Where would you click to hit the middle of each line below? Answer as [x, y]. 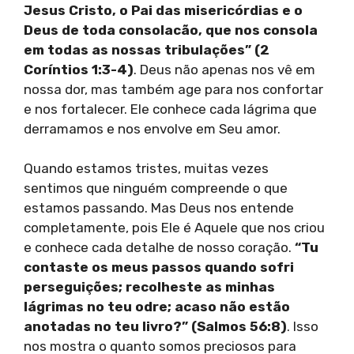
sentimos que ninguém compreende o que [156, 188]
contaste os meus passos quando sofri [159, 267]
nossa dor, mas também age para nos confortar [173, 89]
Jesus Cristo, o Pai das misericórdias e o [163, 10]
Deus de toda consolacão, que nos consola [171, 30]
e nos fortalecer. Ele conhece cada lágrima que [170, 109]
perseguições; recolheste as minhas [149, 287]
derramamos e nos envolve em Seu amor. [152, 128]
